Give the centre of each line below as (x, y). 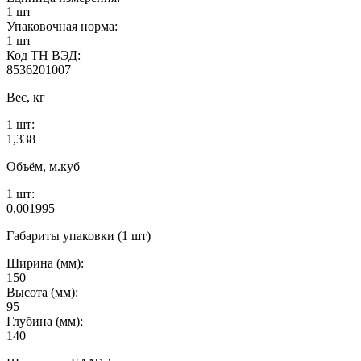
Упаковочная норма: (62, 26)
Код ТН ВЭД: (44, 55)
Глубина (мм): (45, 321)
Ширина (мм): (45, 263)
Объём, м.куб (43, 166)
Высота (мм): (42, 292)
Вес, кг (26, 97)
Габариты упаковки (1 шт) (79, 235)
